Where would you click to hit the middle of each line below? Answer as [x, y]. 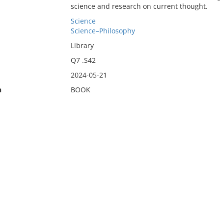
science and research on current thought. [139, 6]
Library [82, 45]
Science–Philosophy [103, 31]
